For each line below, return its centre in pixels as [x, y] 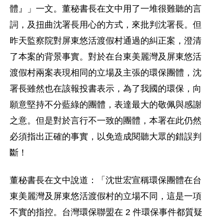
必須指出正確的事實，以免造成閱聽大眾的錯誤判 [106, 137]
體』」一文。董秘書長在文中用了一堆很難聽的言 [106, 9]
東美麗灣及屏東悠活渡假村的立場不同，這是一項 [106, 196]
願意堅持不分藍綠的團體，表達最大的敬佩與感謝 [106, 105]
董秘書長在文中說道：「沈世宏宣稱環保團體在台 [106, 180]
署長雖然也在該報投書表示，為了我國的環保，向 [106, 89]
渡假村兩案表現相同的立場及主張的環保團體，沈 [106, 73]
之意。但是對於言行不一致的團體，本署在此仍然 [106, 121]
